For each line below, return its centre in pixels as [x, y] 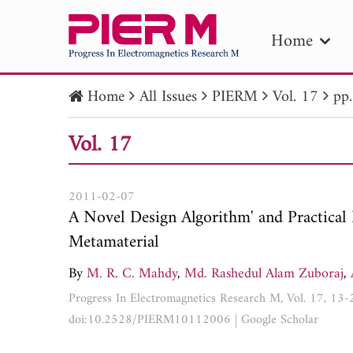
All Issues [168, 97]
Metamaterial [113, 242]
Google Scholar [280, 320]
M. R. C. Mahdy [132, 273]
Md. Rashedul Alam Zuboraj [264, 273]
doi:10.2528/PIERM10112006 [150, 320]
